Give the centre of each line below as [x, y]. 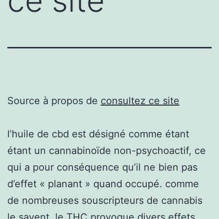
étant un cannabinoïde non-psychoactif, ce [107, 150]
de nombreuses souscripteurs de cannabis [105, 200]
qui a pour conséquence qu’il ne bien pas [102, 167]
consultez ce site [140, 100]
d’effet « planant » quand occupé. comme [103, 184]
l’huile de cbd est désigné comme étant [98, 134]
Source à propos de [54, 100]
